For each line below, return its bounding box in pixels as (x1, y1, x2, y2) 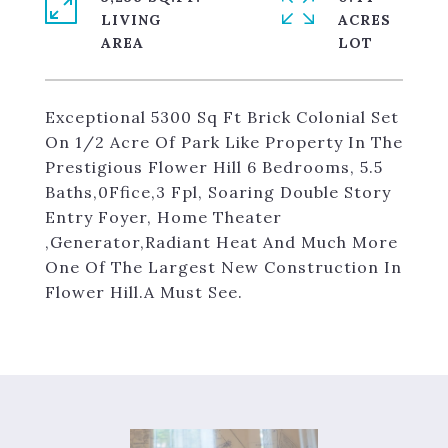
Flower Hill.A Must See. (45, 282, 243, 302)
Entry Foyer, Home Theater (45, 207, 282, 227)
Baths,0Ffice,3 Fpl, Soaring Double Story (45, 182, 391, 202)
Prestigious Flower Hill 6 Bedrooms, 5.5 (45, 157, 383, 177)
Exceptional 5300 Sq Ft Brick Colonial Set (45, 107, 399, 127)
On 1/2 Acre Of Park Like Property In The (45, 132, 403, 152)
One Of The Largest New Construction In (45, 257, 402, 277)
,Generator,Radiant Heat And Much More (45, 232, 398, 252)
